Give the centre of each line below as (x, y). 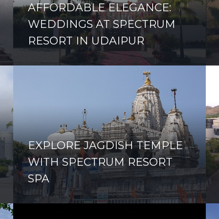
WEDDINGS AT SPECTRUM (101, 24)
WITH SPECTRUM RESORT (100, 162)
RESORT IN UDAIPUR (86, 41)
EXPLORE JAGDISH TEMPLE (105, 145)
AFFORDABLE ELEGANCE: (99, 8)
